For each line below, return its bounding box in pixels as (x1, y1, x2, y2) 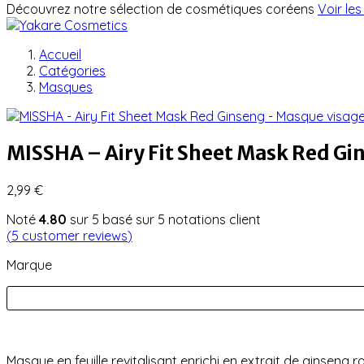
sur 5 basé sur (67, 210, 158, 227)
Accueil (39, 45, 81, 63)
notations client (165, 210, 261, 227)
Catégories (39, 62, 106, 79)
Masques (39, 78, 93, 95)
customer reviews (22, 227, 128, 244)
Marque (6, 256, 52, 273)
